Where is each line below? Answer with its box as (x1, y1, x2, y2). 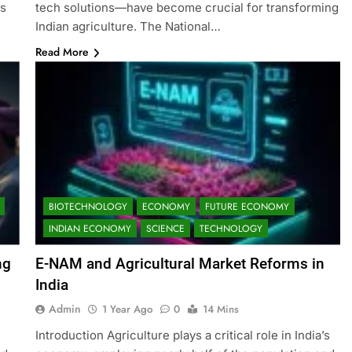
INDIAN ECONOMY (48, 221, 131, 236)
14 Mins (202, 301, 239, 317)
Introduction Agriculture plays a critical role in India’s (35, 327, 330, 343)
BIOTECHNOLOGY (48, 199, 127, 214)
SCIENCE (145, 221, 185, 236)
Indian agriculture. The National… (35, 19, 221, 35)
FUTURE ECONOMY (204, 199, 289, 214)
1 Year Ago (101, 301, 152, 317)
